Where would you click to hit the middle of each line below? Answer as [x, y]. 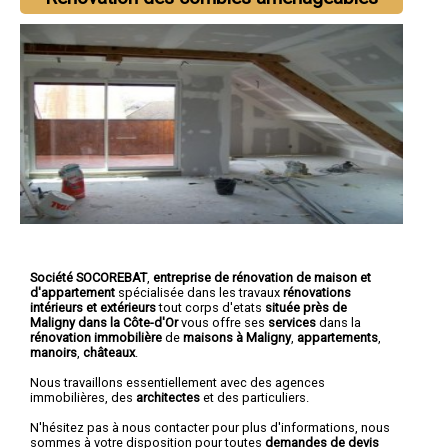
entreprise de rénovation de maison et [262, 277]
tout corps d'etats [210, 307]
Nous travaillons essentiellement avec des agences [177, 382]
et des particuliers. [254, 397]
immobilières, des [83, 397]
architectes [168, 397]
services [292, 322]
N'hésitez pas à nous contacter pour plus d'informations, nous [210, 427]
